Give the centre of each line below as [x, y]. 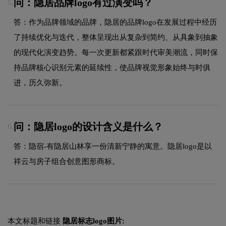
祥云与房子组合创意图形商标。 [67, 161]
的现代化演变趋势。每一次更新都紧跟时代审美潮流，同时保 [116, 52]
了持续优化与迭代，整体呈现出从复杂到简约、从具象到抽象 [116, 37]
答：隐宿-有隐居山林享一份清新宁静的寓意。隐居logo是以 [113, 146]
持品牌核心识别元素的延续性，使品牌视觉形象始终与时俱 [112, 67]
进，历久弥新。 [40, 82]
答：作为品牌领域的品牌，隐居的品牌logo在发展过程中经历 [115, 22]
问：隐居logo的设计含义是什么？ [88, 127]
